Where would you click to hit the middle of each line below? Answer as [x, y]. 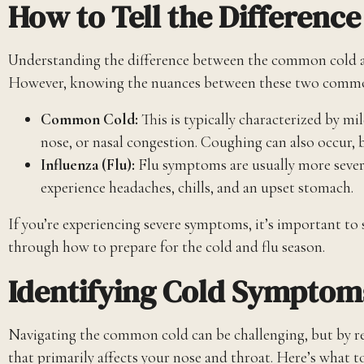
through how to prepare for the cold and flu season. [167, 247]
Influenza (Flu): [88, 165]
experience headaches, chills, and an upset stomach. [197, 188]
